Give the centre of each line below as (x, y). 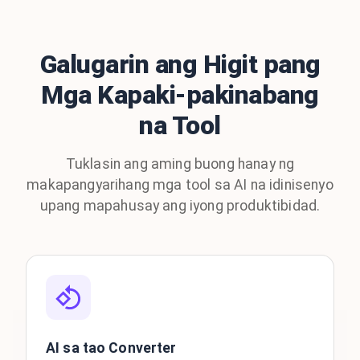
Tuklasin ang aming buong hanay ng (180, 164)
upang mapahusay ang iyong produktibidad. (180, 206)
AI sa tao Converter (111, 348)
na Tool (180, 125)
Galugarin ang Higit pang (180, 64)
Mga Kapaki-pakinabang (180, 95)
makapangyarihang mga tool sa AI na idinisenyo (180, 185)
